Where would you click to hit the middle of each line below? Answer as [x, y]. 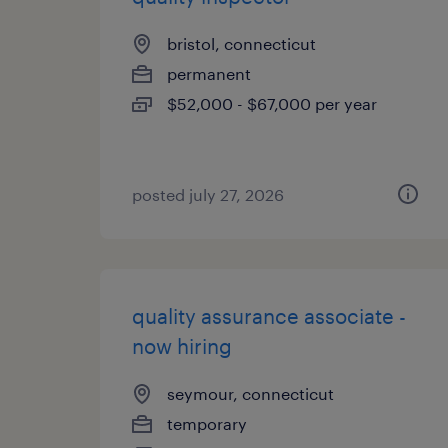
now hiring [182, 346]
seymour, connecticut [250, 393]
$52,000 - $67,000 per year [272, 103]
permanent [209, 73]
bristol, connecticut [241, 43]
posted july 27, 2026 [208, 194]
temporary [207, 423]
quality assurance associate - [269, 316]
